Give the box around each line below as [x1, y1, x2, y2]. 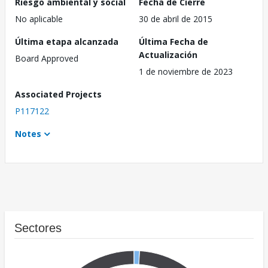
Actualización [139, 49, 197, 61]
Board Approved [15, 53, 78, 65]
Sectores [14, 221, 62, 235]
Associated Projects [15, 89, 102, 100]
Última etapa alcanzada [15, 36, 118, 48]
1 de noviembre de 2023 [139, 66, 233, 78]
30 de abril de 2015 [139, 13, 212, 25]
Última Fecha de [139, 36, 208, 48]
